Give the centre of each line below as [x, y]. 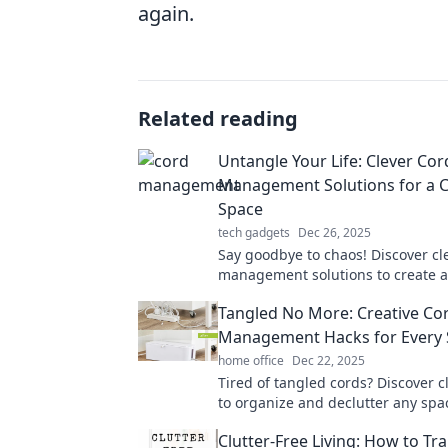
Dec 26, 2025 [334, 232]
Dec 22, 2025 [328, 360]
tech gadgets [254, 232]
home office [251, 360]
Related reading [218, 118]
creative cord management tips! [325, 422]
